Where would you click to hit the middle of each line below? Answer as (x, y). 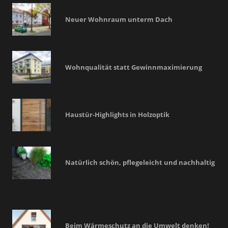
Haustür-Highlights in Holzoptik (117, 115)
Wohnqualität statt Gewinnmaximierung (134, 67)
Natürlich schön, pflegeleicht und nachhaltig (140, 163)
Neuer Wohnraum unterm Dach (119, 19)
